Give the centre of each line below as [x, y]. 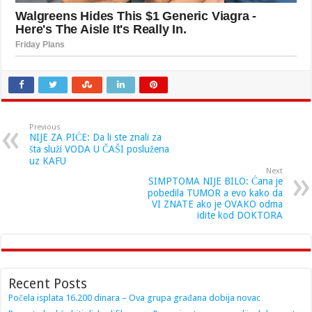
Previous [45, 127]
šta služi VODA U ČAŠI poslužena [100, 149]
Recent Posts [48, 284]
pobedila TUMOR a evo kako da [215, 193]
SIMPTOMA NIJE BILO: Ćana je [215, 181]
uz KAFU [48, 161]
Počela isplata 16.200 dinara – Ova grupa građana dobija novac [135, 298]
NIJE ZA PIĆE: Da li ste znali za [96, 138]
